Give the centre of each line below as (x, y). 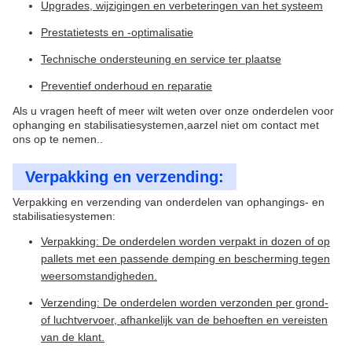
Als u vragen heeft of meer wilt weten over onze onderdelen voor (173, 111)
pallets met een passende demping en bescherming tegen (185, 258)
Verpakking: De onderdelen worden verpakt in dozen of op (185, 241)
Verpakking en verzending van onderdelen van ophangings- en (169, 202)
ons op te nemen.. (58, 139)
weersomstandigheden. (99, 276)
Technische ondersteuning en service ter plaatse (161, 59)
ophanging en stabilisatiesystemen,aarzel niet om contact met (166, 125)
